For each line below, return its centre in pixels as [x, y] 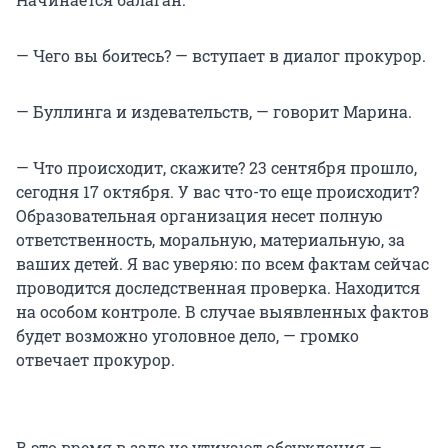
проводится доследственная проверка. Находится [218, 288]
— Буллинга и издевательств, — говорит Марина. [214, 112]
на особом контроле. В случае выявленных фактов [222, 312]
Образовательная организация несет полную [199, 216]
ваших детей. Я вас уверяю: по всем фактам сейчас [222, 264]
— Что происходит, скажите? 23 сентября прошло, [216, 168]
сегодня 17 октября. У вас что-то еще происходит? [217, 192]
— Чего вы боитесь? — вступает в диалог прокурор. [221, 56]
